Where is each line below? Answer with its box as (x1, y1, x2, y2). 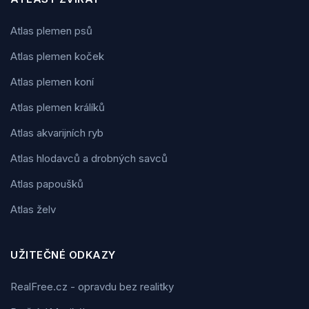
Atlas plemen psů (10, 23, 92, 37)
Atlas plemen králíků (10, 100, 105, 114)
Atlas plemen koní (10, 74, 94, 88)
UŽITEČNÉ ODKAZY (10, 248, 116, 261)
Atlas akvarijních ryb (10, 126, 103, 139)
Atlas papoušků (10, 177, 83, 190)
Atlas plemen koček (10, 49, 104, 63)
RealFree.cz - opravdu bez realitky (10, 279, 174, 293)
